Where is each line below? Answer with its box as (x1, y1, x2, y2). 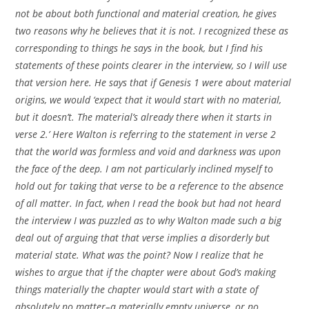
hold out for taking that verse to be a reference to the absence (15, 179, 284, 193)
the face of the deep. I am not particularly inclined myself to (15, 162, 274, 176)
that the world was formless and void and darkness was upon (15, 145, 281, 159)
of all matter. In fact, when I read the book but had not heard (15, 197, 281, 210)
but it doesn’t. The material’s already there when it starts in (15, 110, 272, 124)
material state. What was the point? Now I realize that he (15, 248, 264, 262)
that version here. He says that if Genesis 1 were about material (15, 76, 292, 90)
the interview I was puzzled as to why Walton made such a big (15, 214, 282, 228)
